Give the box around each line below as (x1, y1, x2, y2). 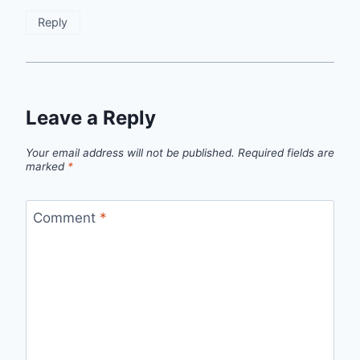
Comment (32, 209, 100, 226)
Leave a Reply (26, 106, 156, 130)
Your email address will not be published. (26, 146, 235, 160)
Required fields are (238, 146, 334, 160)
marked (26, 160, 67, 174)
